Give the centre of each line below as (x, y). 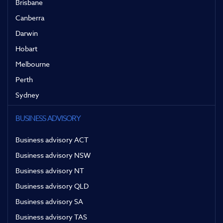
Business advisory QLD (52, 186)
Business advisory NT (50, 171)
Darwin (27, 33)
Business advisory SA (49, 202)
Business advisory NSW (53, 155)
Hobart (26, 49)
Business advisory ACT (52, 140)
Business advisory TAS (51, 217)
